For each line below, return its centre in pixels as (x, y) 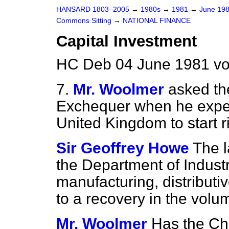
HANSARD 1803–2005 (93, 9)
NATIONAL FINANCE (157, 21)
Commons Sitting (85, 21)
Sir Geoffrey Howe (123, 148)
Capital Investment (127, 41)
